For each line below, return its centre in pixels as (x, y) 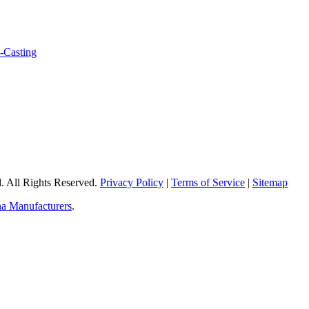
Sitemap (270, 182)
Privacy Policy (132, 182)
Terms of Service (208, 182)
